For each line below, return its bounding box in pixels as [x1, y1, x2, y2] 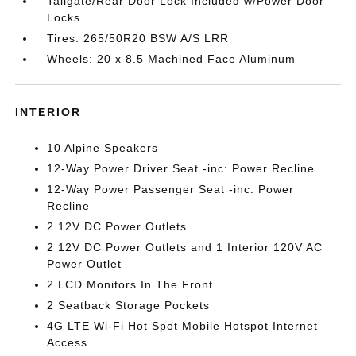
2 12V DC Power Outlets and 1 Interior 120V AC [47, 241, 323, 254]
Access [47, 336, 88, 350]
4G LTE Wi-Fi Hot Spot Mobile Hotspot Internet [47, 319, 319, 333]
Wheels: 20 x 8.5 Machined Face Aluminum [47, 52, 296, 66]
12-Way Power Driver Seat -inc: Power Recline [47, 162, 315, 176]
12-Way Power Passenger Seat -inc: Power [47, 183, 295, 196]
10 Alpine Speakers [47, 141, 159, 155]
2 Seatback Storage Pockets [47, 299, 211, 312]
